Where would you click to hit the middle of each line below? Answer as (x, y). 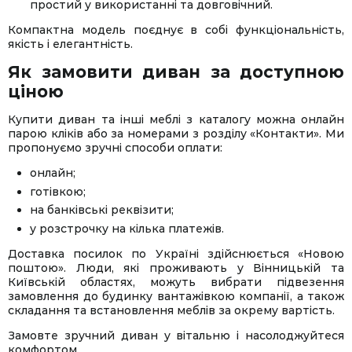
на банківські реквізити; (102, 210)
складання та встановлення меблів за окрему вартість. (171, 310)
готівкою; (58, 191)
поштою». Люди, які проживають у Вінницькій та (176, 268)
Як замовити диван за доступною (176, 72)
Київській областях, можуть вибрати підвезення (176, 282)
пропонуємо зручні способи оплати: (115, 148)
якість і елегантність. (70, 44)
